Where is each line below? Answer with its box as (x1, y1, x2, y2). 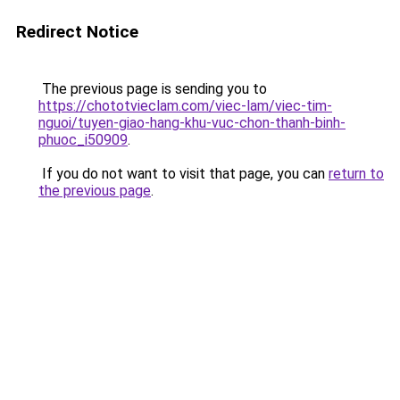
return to (329, 165, 384, 182)
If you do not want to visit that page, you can (38, 165, 329, 182)
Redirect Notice (16, 21, 138, 42)
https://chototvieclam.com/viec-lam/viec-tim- (38, 97, 332, 114)
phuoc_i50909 (38, 131, 128, 148)
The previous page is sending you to (38, 80, 267, 97)
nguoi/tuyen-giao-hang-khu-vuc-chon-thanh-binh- (38, 114, 346, 131)
